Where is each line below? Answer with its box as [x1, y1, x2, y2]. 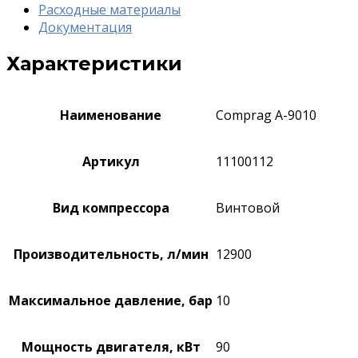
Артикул [82, 152, 140, 170]
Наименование [60, 105, 161, 124]
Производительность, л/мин [13, 245, 209, 263]
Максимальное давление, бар [9, 291, 213, 309]
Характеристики [6, 51, 182, 75]
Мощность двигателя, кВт [21, 337, 201, 356]
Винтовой [216, 198, 280, 217]
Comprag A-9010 [216, 105, 316, 124]
